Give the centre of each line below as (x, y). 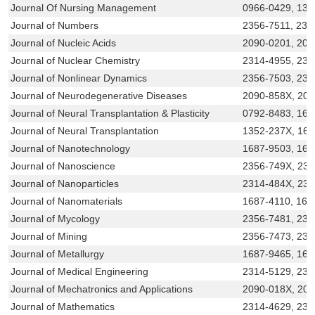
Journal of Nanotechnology (71, 148)
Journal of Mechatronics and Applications (102, 289)
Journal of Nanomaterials (67, 201)
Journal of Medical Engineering (80, 271)
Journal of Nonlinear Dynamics (79, 78)
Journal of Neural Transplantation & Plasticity (110, 113)
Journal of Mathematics (63, 306)
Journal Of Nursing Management (84, 7)
